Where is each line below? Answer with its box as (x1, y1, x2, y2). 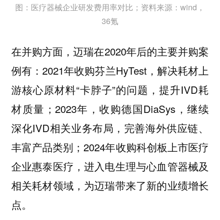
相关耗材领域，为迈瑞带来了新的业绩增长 (11, 177, 209, 192)
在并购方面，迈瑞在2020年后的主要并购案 (11, 43, 209, 58)
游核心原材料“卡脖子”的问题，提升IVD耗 (11, 82, 209, 97)
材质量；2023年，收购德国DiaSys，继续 (11, 101, 209, 116)
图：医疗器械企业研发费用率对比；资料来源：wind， (15, 1, 205, 13)
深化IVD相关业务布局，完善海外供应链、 (11, 120, 209, 135)
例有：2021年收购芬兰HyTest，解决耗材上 (11, 62, 209, 78)
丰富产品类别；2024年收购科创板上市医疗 (11, 139, 209, 154)
